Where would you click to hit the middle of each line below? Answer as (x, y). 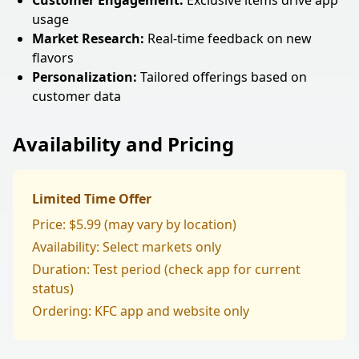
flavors (53, 58)
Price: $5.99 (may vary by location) (134, 224)
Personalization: (85, 77)
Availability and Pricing (123, 144)
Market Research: (88, 38)
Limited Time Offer (92, 199)
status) (53, 288)
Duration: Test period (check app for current (166, 269)
